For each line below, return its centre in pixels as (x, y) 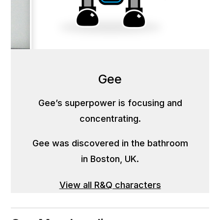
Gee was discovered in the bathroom (110, 143)
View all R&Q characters (110, 185)
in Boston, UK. (110, 159)
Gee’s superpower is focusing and (110, 103)
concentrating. (110, 119)
